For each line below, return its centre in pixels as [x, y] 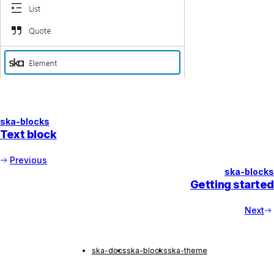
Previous [28, 160]
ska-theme [187, 250]
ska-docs [109, 250]
